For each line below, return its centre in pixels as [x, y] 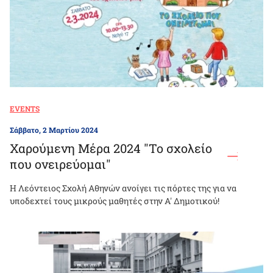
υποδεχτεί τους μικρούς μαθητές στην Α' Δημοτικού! [115, 201]
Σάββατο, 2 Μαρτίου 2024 [54, 130]
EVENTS [25, 109]
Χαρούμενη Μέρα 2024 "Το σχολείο [111, 148]
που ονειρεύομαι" [60, 164]
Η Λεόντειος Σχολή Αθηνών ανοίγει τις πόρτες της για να [123, 188]
